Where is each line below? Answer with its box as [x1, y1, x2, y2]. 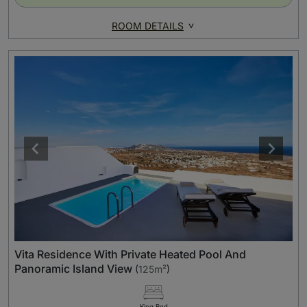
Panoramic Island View [14, 262, 132, 276]
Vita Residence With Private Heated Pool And [14, 247, 246, 262]
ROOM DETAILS [112, 20, 184, 32]
